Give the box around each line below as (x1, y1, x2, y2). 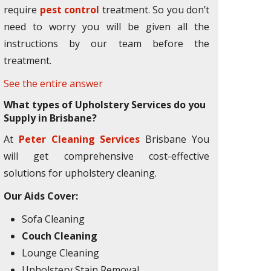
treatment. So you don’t (99, 3, 209, 16)
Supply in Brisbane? (4, 111, 97, 125)
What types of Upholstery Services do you (4, 98, 206, 111)
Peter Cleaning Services (18, 132, 140, 146)
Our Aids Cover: (4, 189, 78, 203)
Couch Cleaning (22, 229, 97, 243)
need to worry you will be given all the (4, 20, 209, 33)
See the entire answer (4, 77, 103, 90)
